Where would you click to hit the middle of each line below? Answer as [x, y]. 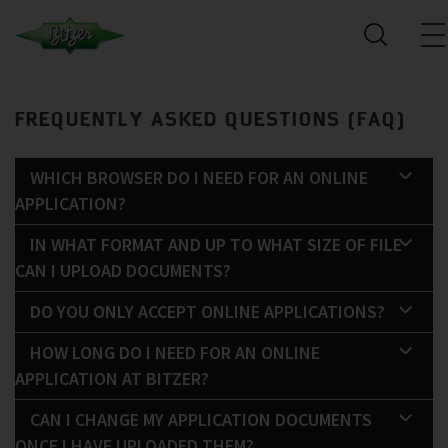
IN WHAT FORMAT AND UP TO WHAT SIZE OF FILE [216, 244]
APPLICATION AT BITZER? [112, 378]
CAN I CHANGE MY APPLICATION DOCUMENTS [201, 419]
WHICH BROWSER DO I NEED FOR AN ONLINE [199, 177]
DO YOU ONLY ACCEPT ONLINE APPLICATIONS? [207, 311]
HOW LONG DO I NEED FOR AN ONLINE [175, 352]
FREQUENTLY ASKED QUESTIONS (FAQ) [210, 118]
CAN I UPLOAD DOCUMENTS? [123, 270]
